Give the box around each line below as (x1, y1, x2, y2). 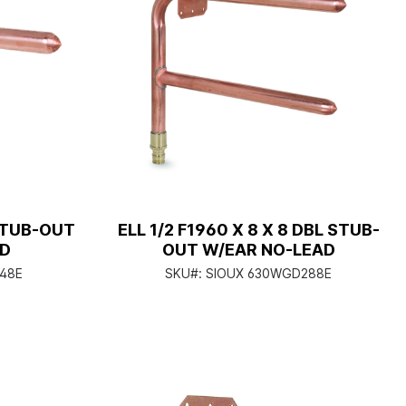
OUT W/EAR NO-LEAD (161, 240, 335, 259)
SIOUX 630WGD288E (206, 266, 332, 281)
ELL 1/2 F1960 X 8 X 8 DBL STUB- (117, 220, 380, 239)
